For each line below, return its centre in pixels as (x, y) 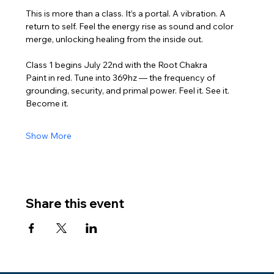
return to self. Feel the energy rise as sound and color (131, 26)
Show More (49, 136)
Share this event (75, 203)
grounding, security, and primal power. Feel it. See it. (129, 91)
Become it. (47, 103)
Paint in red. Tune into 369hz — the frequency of (122, 78)
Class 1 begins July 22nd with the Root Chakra (117, 65)
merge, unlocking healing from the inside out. (115, 39)
